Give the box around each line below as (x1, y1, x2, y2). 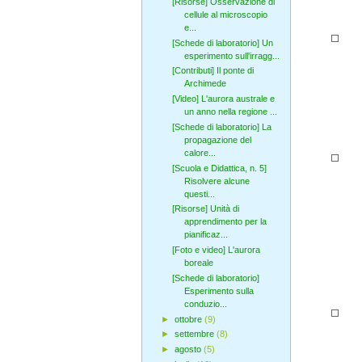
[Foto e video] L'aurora (171, 245, 260, 255)
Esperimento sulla (183, 285, 254, 296)
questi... (183, 188, 215, 199)
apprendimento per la (183, 217, 267, 227)
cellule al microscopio (183, 9, 267, 19)
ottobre (174, 314, 204, 324)
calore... (183, 147, 216, 158)
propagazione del (183, 134, 251, 145)
